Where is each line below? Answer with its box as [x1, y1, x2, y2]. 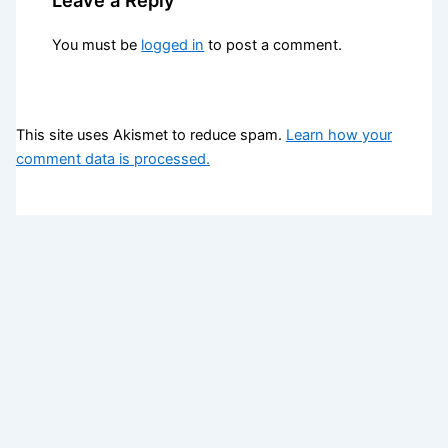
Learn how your [285, 125, 392, 144]
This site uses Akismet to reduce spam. [15, 125, 286, 144]
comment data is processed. [15, 149, 210, 168]
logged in [141, 36, 205, 55]
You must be [52, 36, 142, 55]
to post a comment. [204, 36, 343, 55]
